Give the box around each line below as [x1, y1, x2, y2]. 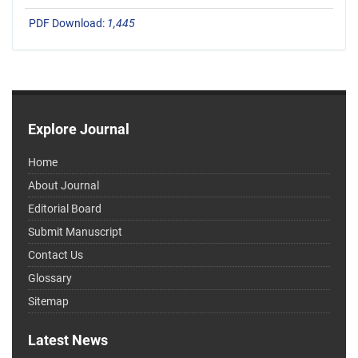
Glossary [28, 272, 72, 285]
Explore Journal [28, 121, 129, 138]
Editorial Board [28, 202, 101, 216]
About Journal [28, 179, 99, 193]
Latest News [28, 332, 108, 349]
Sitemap [28, 295, 69, 308]
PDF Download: [29, 17, 107, 30]
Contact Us [28, 249, 83, 262]
